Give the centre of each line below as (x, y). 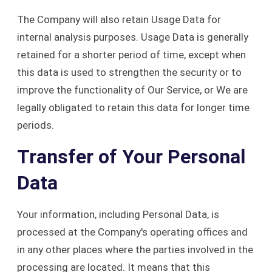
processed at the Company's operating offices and (132, 232)
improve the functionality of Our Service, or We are (132, 90)
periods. (36, 125)
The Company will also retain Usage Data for (119, 19)
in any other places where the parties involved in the (135, 250)
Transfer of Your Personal (131, 157)
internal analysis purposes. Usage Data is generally (133, 37)
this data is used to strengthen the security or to (129, 72)
